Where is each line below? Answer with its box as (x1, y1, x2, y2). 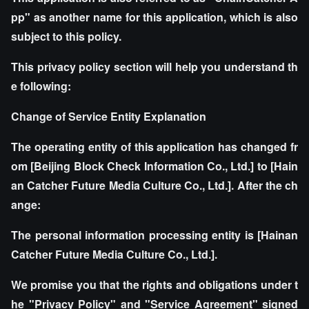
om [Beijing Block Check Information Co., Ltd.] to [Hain (11, 158, 298, 174)
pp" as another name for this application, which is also (11, 9, 298, 25)
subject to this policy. (11, 28, 121, 44)
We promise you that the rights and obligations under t (11, 277, 298, 292)
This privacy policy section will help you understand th (11, 59, 298, 74)
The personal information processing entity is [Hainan (11, 227, 298, 243)
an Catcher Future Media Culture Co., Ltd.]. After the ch (11, 177, 298, 193)
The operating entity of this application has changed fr (11, 139, 298, 154)
